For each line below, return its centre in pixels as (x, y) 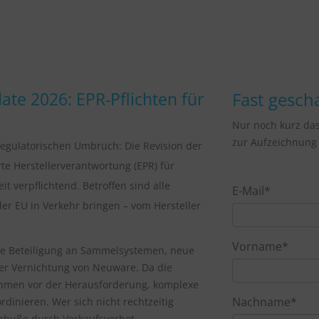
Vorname (257, 246)
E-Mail (248, 191)
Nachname (261, 302)
